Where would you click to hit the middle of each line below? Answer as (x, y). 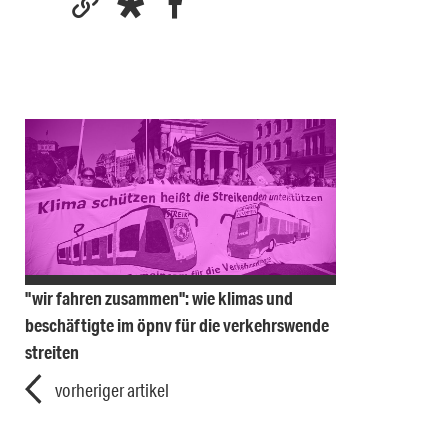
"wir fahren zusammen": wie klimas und (159, 297)
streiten (52, 351)
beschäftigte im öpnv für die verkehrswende (177, 324)
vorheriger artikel (112, 389)
